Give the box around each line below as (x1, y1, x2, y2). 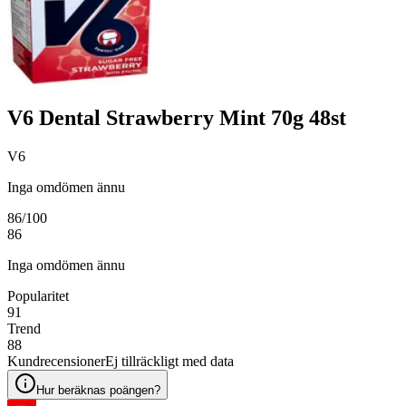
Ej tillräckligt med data (105, 353, 234, 369)
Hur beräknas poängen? (36, 382, 160, 397)
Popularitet (7, 287, 69, 304)
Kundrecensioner (7, 353, 105, 369)
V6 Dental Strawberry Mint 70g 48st (7, 105, 346, 130)
